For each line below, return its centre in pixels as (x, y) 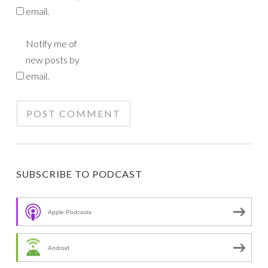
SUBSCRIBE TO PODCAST (79, 174)
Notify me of (51, 44)
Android (59, 248)
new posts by (53, 60)
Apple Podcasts (70, 212)
